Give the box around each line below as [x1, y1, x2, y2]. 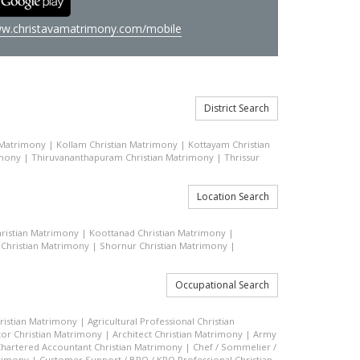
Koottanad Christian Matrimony [89, 227, 226, 239]
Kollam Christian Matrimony [56, 138, 178, 150]
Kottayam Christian [188, 138, 270, 150]
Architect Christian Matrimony [112, 328, 243, 340]
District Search [204, 101, 269, 115]
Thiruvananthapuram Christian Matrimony [31, 151, 214, 163]
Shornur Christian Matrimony [100, 239, 227, 252]
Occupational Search [175, 278, 269, 292]
